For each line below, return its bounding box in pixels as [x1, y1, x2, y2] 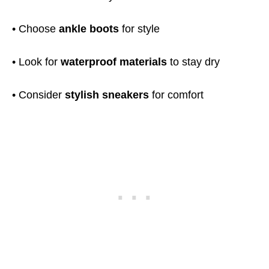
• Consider [12, 89, 65, 101]
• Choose [12, 23, 59, 35]
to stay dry [167, 56, 220, 68]
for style [119, 23, 160, 35]
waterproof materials [61, 56, 167, 68]
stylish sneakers [65, 89, 149, 101]
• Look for [12, 56, 61, 68]
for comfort [149, 89, 204, 101]
